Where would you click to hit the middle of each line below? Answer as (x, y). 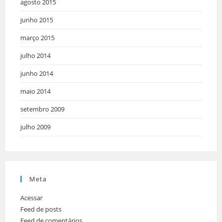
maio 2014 (36, 91)
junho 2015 (37, 20)
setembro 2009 (43, 109)
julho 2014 (36, 56)
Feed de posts (41, 209)
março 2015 (38, 38)
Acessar (32, 198)
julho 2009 (36, 127)
